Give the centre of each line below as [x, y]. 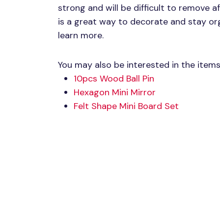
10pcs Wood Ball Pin [114, 79]
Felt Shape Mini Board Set [126, 106]
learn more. [81, 36]
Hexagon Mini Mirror [115, 93]
